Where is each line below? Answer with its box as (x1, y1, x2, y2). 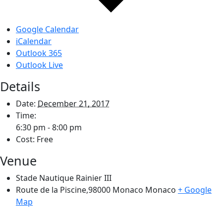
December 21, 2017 (38, 98, 110, 109)
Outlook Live (16, 59, 63, 70)
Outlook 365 (16, 47, 62, 58)
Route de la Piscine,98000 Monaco (16, 184, 143, 195)
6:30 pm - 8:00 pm (16, 121, 82, 133)
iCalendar (16, 35, 52, 47)
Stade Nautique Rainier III (16, 172, 111, 183)
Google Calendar (16, 23, 79, 35)
